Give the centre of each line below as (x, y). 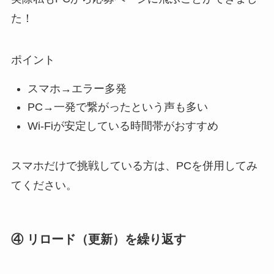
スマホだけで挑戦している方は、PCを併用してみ (134, 165)
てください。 (44, 185)
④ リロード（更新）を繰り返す (98, 239)
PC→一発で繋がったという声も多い (117, 107)
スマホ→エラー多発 (77, 88)
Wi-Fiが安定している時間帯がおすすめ (123, 126)
